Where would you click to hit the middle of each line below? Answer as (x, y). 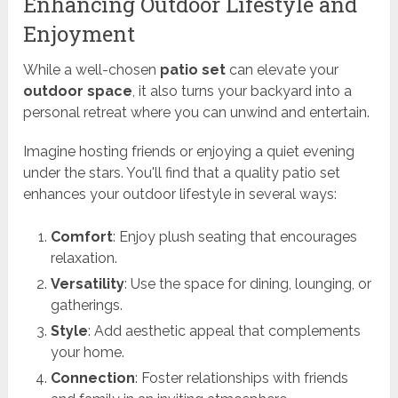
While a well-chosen (92, 69)
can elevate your (283, 69)
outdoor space (78, 91)
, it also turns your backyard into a (243, 91)
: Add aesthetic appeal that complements (224, 330)
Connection (92, 378)
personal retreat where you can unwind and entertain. (197, 112)
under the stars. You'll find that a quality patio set (182, 172)
